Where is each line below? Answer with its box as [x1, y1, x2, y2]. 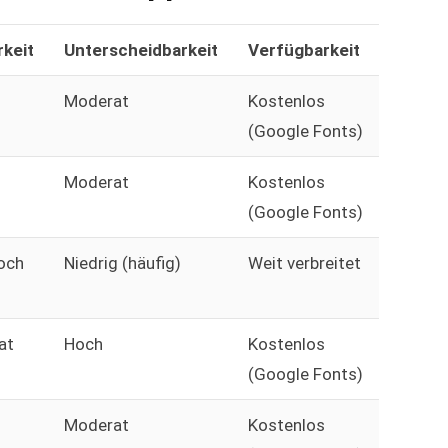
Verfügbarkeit [247, 40, 360, 61]
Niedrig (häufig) [63, 253, 181, 274]
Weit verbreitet [247, 253, 361, 274]
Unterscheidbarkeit [63, 40, 218, 61]
